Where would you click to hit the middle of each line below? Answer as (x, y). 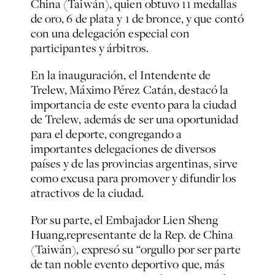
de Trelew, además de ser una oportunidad (134, 119)
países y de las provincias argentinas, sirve (134, 164)
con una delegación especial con (110, 33)
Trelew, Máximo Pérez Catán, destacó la (130, 90)
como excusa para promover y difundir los (134, 178)
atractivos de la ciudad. (87, 193)
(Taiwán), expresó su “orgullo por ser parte (135, 250)
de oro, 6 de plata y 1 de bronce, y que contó (137, 19)
